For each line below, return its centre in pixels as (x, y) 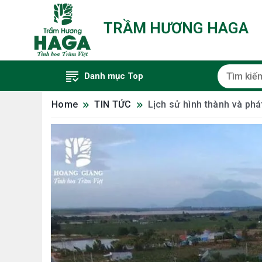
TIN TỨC (113, 105)
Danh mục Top (114, 76)
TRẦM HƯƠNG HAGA (176, 28)
